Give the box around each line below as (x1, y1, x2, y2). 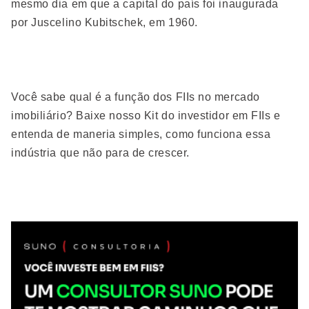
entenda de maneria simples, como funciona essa (11, 128, 271, 140)
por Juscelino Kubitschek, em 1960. (11, 17, 198, 28)
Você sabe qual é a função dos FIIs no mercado (11, 91, 260, 103)
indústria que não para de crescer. (11, 147, 190, 159)
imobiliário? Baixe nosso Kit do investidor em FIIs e (11, 110, 281, 121)
